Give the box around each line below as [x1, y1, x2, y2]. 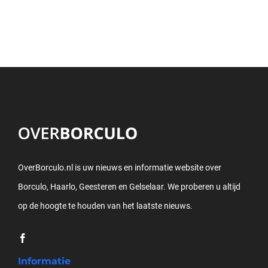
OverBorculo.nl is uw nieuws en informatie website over [17, 162, 221, 172]
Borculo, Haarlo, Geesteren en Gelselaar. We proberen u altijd [17, 181, 240, 191]
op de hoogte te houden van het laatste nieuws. [17, 200, 193, 211]
